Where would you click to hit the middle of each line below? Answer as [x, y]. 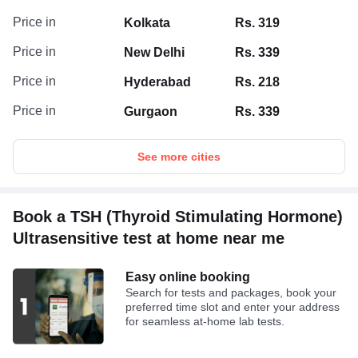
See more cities [179, 157]
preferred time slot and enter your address [233, 307]
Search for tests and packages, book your [231, 293]
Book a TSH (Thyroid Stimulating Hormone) [178, 217]
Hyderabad [157, 82]
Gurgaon [151, 112]
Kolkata [147, 23]
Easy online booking [188, 277]
